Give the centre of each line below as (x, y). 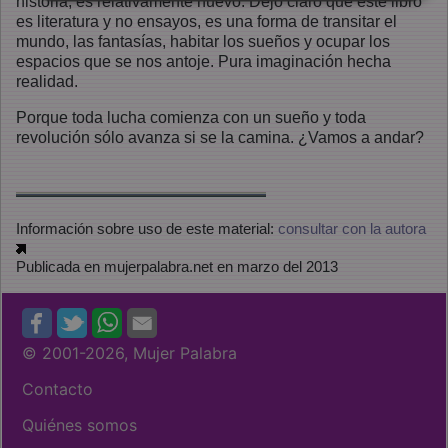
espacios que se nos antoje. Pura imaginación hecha (203, 61)
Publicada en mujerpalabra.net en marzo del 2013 (177, 266)
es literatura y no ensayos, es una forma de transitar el (206, 21)
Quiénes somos (79, 425)
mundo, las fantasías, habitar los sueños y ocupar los (203, 41)
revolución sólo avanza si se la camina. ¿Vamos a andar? (220, 137)
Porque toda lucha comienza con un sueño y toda (191, 117)
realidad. (47, 81)
